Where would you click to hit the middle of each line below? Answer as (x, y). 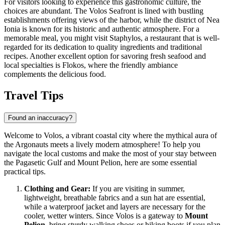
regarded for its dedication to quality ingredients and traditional (103, 47)
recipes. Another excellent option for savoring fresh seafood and (105, 56)
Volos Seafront (112, 11)
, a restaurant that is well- (180, 38)
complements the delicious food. (55, 74)
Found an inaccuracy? (40, 118)
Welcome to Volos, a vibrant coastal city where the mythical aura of (110, 135)
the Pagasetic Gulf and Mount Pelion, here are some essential (100, 162)
